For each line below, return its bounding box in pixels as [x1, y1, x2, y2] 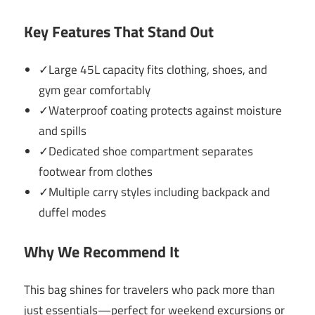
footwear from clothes [39, 162, 153, 181]
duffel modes [39, 203, 107, 222]
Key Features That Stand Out [24, 19, 214, 44]
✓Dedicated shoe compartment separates [39, 142, 254, 161]
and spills [39, 122, 87, 141]
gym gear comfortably [39, 81, 151, 100]
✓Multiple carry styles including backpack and [39, 183, 271, 202]
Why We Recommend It [24, 239, 179, 264]
